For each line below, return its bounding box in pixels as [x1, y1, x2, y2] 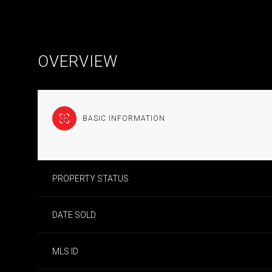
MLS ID [52, 246, 78, 256]
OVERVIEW [38, 52, 118, 70]
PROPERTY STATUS [52, 174, 129, 183]
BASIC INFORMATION [83, 114, 165, 123]
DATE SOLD [52, 210, 96, 220]
